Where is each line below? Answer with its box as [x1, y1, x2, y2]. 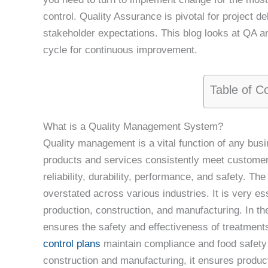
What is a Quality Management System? [43, 121, 223, 133]
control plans [43, 238, 100, 250]
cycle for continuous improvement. [43, 44, 197, 56]
